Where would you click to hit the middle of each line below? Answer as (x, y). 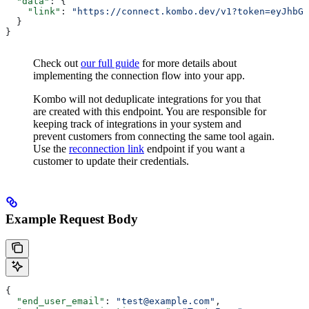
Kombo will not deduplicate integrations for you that (147, 99)
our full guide (110, 63)
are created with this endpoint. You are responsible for (150, 111)
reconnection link (107, 148)
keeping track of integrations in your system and (137, 123)
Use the (51, 148)
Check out (57, 63)
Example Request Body (72, 219)
